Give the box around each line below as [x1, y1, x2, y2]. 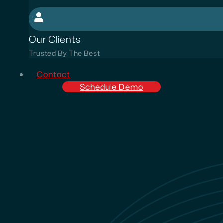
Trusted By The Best [29, 48, 100, 58]
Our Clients [29, 32, 81, 46]
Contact [37, 69, 70, 80]
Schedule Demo [80, 81, 143, 92]
